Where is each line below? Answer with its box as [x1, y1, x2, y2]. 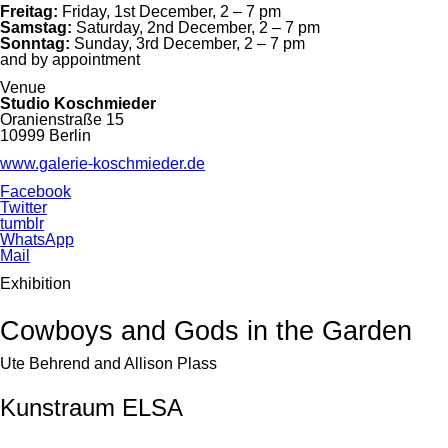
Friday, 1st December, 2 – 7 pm [58, 2, 281, 20]
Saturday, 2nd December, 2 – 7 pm [72, 18, 320, 36]
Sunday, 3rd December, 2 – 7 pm [70, 34, 305, 52]
